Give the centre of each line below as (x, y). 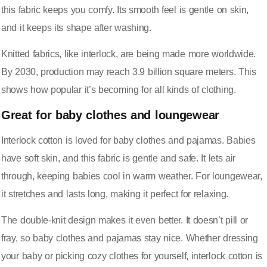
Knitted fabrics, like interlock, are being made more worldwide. (129, 54)
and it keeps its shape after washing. (76, 28)
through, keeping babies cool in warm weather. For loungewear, (132, 176)
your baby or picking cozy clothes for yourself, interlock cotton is (132, 256)
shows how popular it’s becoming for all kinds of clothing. (119, 90)
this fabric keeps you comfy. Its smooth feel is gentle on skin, (125, 10)
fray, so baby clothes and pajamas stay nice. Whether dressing (130, 238)
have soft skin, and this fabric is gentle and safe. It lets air (119, 158)
